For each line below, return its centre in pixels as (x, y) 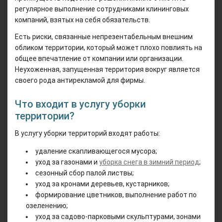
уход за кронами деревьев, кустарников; (102, 184)
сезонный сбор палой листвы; (84, 173)
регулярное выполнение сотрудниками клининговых (102, 9)
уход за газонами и (67, 162)
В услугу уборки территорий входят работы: (87, 133)
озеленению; (47, 205)
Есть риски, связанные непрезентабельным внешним (104, 36)
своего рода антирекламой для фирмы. (80, 80)
